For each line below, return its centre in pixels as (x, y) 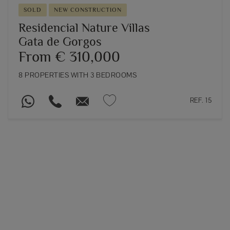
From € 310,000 (69, 57)
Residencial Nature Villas (84, 28)
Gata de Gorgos (60, 42)
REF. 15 (200, 100)
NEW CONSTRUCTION (88, 10)
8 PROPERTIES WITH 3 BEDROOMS (78, 75)
